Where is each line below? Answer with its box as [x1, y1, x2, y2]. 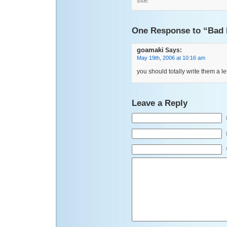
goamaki [137, 46, 164, 54]
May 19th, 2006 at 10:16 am [137, 54, 205, 61]
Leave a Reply [132, 97, 187, 108]
